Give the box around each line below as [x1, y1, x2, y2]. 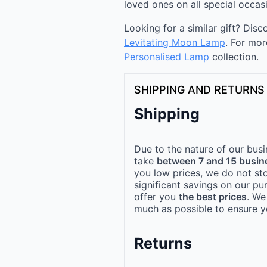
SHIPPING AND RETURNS [134, 83, 265, 97]
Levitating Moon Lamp [124, 36, 225, 49]
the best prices [179, 190, 247, 203]
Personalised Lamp [124, 51, 209, 63]
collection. [209, 51, 259, 63]
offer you [134, 190, 179, 203]
